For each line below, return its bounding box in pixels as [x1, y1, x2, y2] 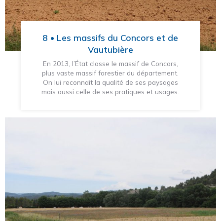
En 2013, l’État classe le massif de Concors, [42, 59, 178, 68]
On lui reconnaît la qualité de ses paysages [42, 78, 178, 87]
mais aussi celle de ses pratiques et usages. [41, 87, 180, 96]
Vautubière [87, 44, 133, 55]
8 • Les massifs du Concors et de [42, 32, 179, 43]
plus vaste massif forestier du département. [42, 69, 179, 77]
